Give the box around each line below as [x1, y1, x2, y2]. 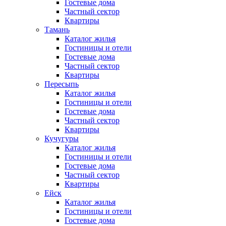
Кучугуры [44, 134, 79, 143]
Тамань [44, 25, 70, 34]
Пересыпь [44, 80, 79, 89]
